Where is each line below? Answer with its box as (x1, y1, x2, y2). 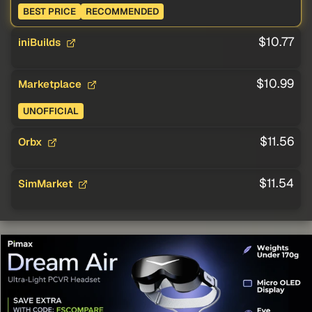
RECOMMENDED (86, 6, 159, 18)
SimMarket (18, 177, 75, 191)
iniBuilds (18, 36, 63, 49)
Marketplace (18, 77, 84, 91)
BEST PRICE (23, 6, 76, 18)
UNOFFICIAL (23, 105, 79, 118)
